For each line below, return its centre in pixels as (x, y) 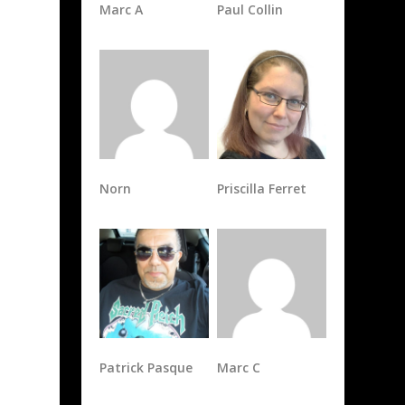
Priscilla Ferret (261, 189)
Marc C (238, 367)
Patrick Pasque (146, 367)
